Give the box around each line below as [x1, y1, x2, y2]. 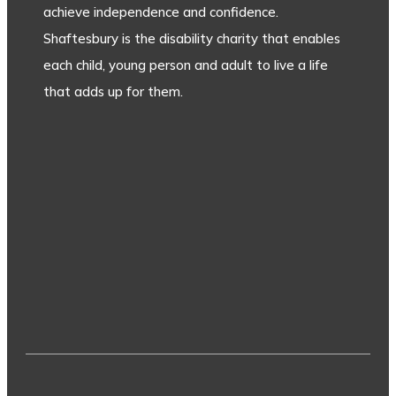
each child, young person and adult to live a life [43, 57, 328, 74]
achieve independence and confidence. [43, 4, 278, 21]
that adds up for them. [43, 83, 183, 101]
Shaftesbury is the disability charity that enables [43, 30, 340, 48]
